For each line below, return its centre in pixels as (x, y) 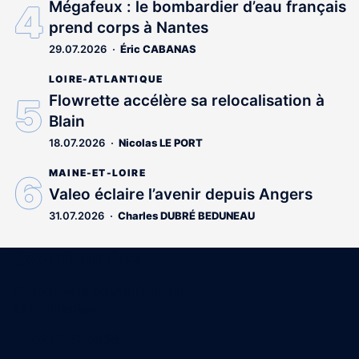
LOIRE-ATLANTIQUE (106, 79)
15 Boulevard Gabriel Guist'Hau (103, 291)
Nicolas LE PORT (161, 142)
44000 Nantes (55, 309)
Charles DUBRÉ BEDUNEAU (186, 215)
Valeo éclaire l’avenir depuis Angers (181, 194)
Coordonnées (78, 258)
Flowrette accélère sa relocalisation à (187, 100)
